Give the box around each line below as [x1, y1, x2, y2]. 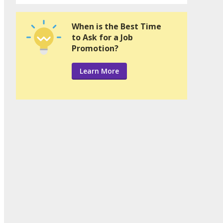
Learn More [80, 66, 119, 76]
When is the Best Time [72, 21, 161, 32]
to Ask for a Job [72, 32, 133, 43]
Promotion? [72, 43, 118, 54]
